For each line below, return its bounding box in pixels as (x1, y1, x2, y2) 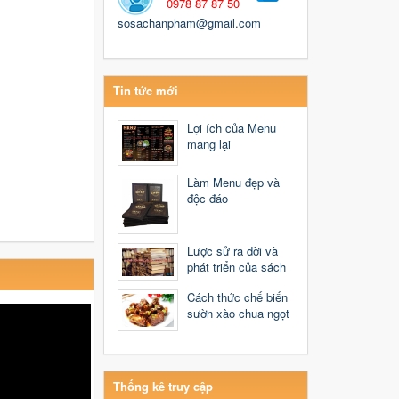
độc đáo (187, 189, 229, 207)
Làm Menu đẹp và (187, 173, 281, 191)
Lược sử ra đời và (187, 242, 279, 260)
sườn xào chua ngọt (187, 305, 290, 322)
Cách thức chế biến (187, 289, 289, 306)
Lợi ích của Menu (187, 119, 277, 137)
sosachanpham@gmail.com (118, 14, 262, 32)
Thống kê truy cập (113, 377, 214, 395)
